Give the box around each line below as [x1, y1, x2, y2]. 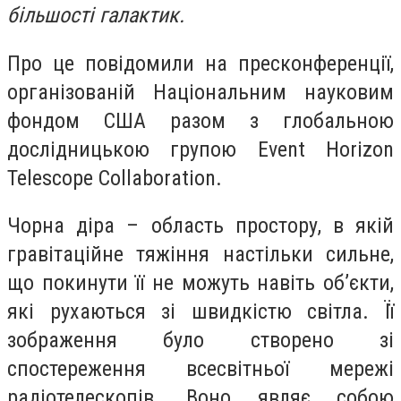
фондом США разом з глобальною [7, 107, 394, 133]
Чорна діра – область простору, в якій [7, 213, 394, 239]
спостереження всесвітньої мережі [7, 356, 394, 382]
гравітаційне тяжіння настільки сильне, [7, 242, 394, 268]
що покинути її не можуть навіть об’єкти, [7, 270, 394, 296]
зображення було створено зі [7, 328, 394, 354]
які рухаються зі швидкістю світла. [7, 299, 370, 325]
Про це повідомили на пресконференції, [7, 50, 394, 76]
